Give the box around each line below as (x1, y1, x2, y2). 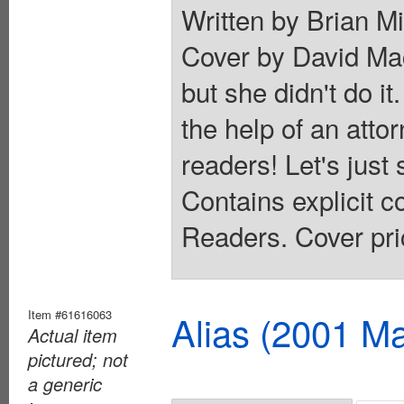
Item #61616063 (28, 305, 112, 323)
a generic (28, 370, 102, 397)
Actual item (28, 321, 117, 348)
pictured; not (28, 345, 128, 372)
